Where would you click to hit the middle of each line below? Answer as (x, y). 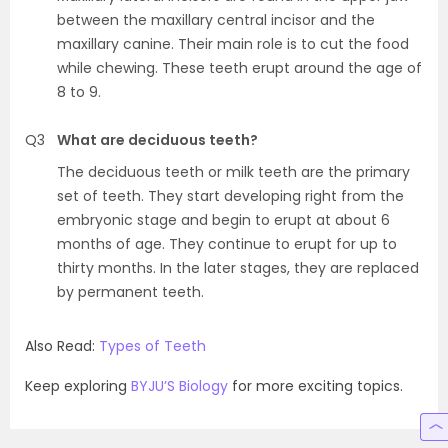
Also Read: (62, 345)
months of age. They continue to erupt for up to (227, 243)
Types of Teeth (152, 345)
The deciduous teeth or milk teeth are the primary (233, 171)
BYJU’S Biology (179, 385)
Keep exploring (78, 385)
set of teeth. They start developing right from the (230, 195)
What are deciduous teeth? (157, 139)
